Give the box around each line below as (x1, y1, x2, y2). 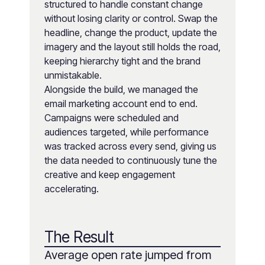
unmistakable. (44, 69, 102, 82)
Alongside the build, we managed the (44, 83, 198, 96)
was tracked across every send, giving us (44, 140, 216, 153)
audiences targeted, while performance (44, 126, 209, 138)
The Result (44, 228, 114, 247)
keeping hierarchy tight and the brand (44, 55, 201, 67)
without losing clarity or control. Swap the (44, 12, 218, 25)
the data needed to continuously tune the (44, 154, 217, 167)
